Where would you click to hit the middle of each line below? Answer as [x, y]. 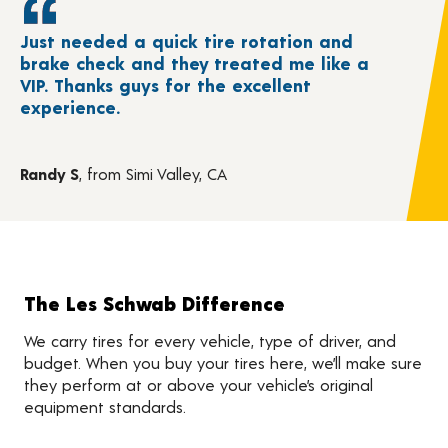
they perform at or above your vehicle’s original [198, 384]
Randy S [49, 173]
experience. [69, 106]
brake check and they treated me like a [194, 62]
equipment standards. [105, 406]
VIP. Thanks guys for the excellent [165, 84]
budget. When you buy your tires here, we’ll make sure [223, 362]
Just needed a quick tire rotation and [186, 40]
